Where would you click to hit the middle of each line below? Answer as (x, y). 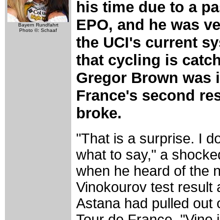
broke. (99, 113)
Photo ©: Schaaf (38, 30)
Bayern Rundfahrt (38, 25)
